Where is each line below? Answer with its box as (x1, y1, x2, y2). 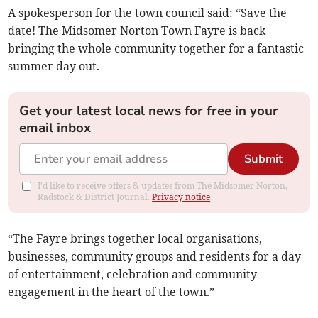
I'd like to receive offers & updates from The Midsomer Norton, (38, 180, 288, 192)
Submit (243, 151, 283, 168)
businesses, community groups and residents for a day (8, 249, 302, 264)
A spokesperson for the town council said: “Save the (8, 6, 287, 21)
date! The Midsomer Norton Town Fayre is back (8, 23, 266, 38)
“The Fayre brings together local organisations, (8, 231, 263, 246)
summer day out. (8, 59, 100, 74)
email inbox (19, 119, 92, 137)
